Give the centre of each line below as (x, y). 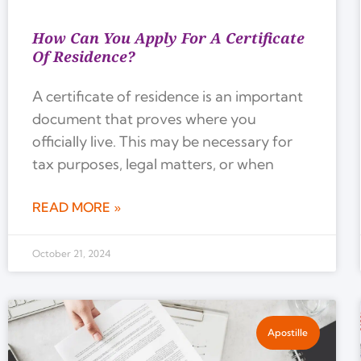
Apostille (288, 332)
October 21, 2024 (71, 253)
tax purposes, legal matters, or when (153, 164)
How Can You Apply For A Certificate (168, 37)
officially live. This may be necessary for (162, 141)
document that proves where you (144, 118)
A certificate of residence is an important (168, 96)
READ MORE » (77, 207)
